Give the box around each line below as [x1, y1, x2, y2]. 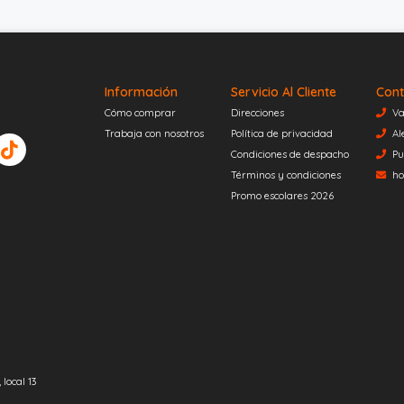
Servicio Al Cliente [230, 83, 336, 100]
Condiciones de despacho [230, 147, 349, 161]
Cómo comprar [104, 106, 176, 119]
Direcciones [230, 106, 284, 119]
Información [104, 83, 178, 100]
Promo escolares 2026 [230, 188, 334, 202]
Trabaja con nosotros [104, 126, 204, 140]
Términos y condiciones [230, 168, 341, 181]
